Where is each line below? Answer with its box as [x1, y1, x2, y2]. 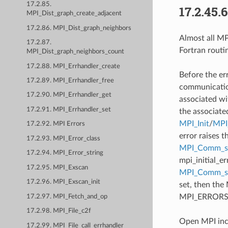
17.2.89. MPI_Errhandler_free [26, 77, 115, 84]
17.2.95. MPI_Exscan [26, 164, 89, 171]
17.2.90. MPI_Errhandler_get [26, 92, 112, 99]
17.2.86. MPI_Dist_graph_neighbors [26, 24, 132, 32]
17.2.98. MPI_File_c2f [26, 208, 92, 215]
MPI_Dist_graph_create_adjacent [26, 10, 122, 17]
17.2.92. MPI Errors [26, 121, 85, 128]
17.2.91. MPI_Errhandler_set [26, 106, 111, 113]
